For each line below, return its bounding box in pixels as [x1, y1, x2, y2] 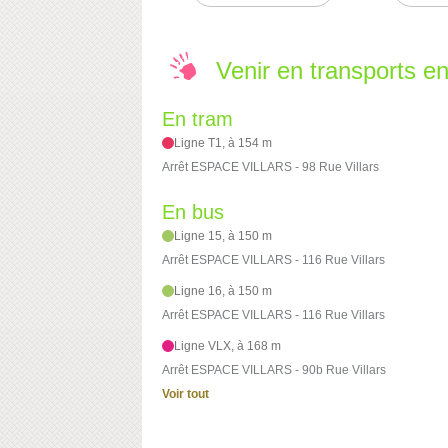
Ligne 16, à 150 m [174, 284, 273, 299]
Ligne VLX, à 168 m [174, 339, 282, 354]
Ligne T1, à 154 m [174, 136, 273, 151]
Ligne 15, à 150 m [174, 229, 273, 244]
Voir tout [162, 387, 209, 402]
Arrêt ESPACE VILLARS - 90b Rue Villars [162, 363, 386, 378]
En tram [162, 108, 233, 131]
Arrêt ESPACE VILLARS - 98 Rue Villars [162, 160, 379, 175]
